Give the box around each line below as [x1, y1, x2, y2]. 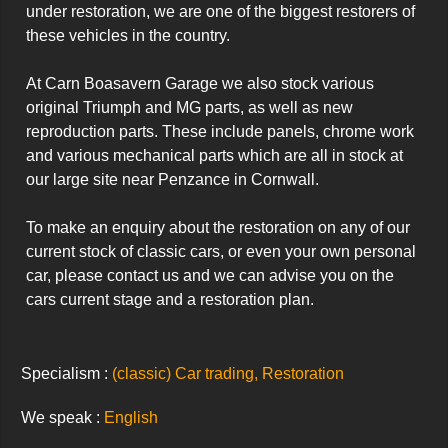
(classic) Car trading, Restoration [112, 365, 344, 382]
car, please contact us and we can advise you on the [26, 267, 394, 284]
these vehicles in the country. [26, 27, 230, 44]
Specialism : [21, 365, 112, 382]
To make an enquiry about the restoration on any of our [26, 219, 410, 236]
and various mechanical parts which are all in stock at [26, 147, 403, 164]
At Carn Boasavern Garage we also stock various [26, 75, 374, 92]
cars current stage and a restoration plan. [26, 291, 314, 308]
